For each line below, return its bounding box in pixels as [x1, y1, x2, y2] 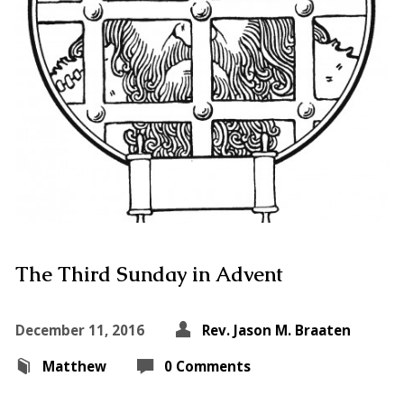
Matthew [41, 357, 106, 376]
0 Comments [163, 357, 251, 376]
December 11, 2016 [14, 321, 144, 340]
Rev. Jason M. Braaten [201, 321, 351, 340]
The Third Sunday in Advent [14, 262, 283, 289]
